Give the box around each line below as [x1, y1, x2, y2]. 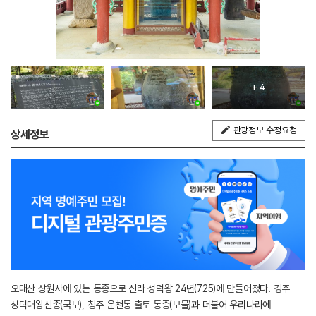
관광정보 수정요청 [233, 124, 297, 135]
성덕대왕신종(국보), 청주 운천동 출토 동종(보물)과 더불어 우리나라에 [11, 299, 272, 311]
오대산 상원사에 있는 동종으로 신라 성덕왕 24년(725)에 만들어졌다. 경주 [11, 283, 290, 295]
